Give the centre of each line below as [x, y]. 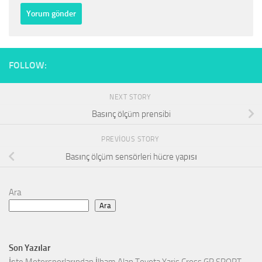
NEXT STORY [131, 97]
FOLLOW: [28, 65]
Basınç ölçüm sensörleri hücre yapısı [131, 157]
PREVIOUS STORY [131, 139]
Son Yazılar [30, 248]
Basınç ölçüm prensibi [131, 114]
